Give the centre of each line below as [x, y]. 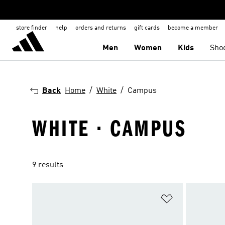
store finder [32, 28]
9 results [48, 165]
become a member [193, 28]
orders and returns [101, 28]
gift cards [147, 28]
